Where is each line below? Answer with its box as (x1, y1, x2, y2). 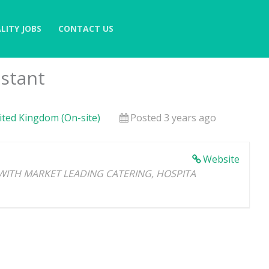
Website (203, 153, 240, 166)
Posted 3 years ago (130, 111, 216, 124)
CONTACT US (58, 23, 113, 35)
